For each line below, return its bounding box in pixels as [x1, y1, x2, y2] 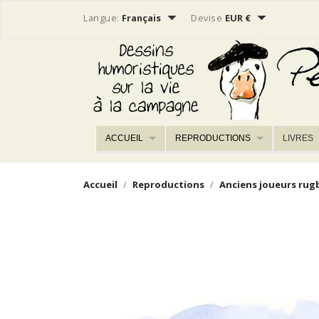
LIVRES [283, 133, 314, 143]
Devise [191, 11, 222, 25]
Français [122, 11, 163, 25]
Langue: [83, 11, 120, 25]
